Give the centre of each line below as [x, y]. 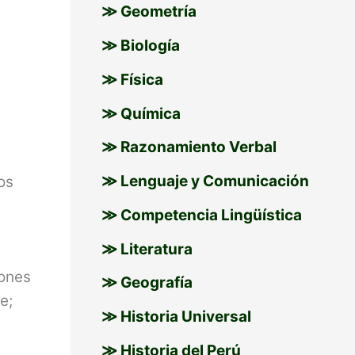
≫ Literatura [147, 249]
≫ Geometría [149, 12]
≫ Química [141, 113]
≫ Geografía [147, 283]
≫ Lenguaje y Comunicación [205, 181]
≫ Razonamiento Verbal [189, 147]
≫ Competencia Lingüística [201, 215]
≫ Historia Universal [176, 317]
